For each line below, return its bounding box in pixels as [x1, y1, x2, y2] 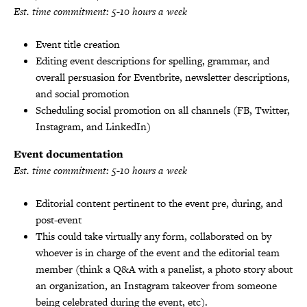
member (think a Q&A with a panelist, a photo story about [36, 261, 293, 276]
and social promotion [36, 86, 130, 101]
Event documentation [14, 146, 123, 161]
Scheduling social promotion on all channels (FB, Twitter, [36, 102, 290, 117]
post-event [36, 212, 82, 227]
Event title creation [36, 36, 120, 51]
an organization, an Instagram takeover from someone [36, 278, 277, 293]
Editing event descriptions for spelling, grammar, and [36, 53, 269, 68]
